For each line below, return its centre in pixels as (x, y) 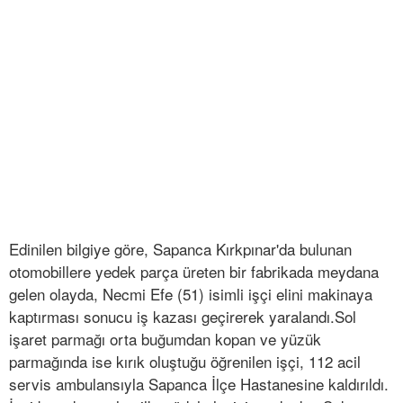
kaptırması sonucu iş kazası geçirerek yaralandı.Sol (183, 317)
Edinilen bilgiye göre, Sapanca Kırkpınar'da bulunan (180, 249)
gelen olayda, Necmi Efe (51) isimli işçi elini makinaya (191, 294)
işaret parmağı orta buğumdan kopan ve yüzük (165, 339)
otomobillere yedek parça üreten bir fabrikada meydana (194, 272)
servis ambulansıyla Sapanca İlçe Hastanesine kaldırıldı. (199, 384)
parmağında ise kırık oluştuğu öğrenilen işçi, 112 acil (185, 362)
